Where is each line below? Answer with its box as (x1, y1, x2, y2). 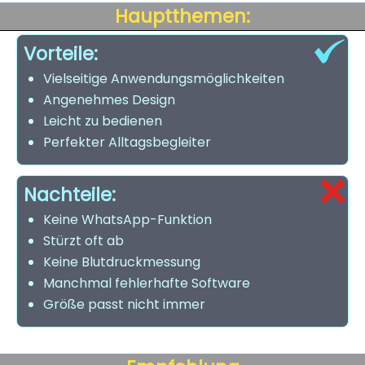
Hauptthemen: (115, 3, 250, 29)
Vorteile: (24, 41, 98, 67)
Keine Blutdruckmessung (43, 253, 200, 271)
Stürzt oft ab (43, 231, 124, 250)
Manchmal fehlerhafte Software (43, 274, 250, 292)
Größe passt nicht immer (43, 295, 205, 314)
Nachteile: (24, 182, 116, 208)
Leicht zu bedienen (43, 112, 162, 130)
